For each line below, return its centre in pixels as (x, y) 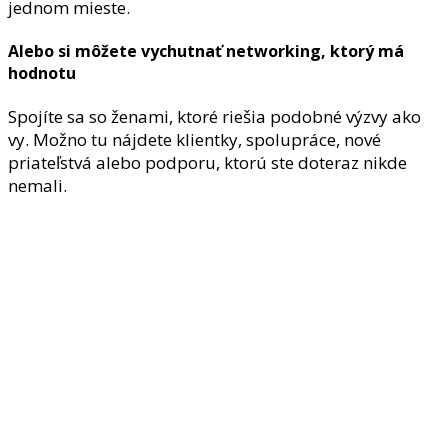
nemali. (37, 186)
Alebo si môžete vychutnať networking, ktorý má (206, 50)
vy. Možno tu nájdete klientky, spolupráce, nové (194, 140)
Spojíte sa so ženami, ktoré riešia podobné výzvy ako (214, 117)
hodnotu (42, 72)
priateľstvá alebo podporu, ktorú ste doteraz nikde (207, 163)
